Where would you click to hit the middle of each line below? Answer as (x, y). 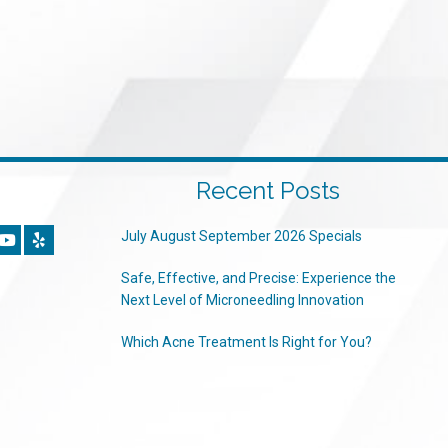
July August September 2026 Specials (241, 236)
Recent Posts (268, 190)
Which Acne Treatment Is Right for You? (246, 342)
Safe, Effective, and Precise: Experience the (258, 278)
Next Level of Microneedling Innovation (242, 300)
